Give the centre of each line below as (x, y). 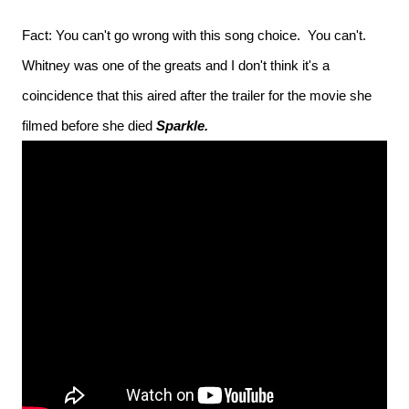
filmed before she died (89, 126)
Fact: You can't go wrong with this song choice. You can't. (194, 35)
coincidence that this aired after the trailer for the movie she (197, 95)
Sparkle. (186, 126)
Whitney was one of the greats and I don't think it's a (176, 65)
